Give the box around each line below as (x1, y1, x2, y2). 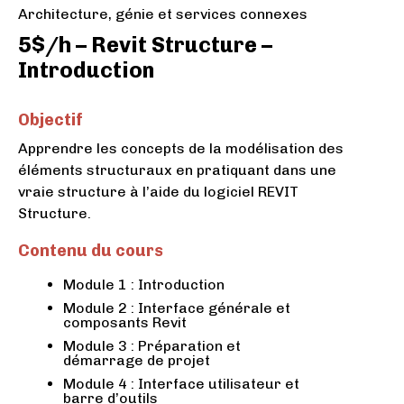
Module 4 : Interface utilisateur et (63, 375, 299, 392)
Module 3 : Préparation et (63, 337, 241, 354)
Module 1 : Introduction (63, 276, 225, 293)
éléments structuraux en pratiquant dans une (18, 161, 336, 179)
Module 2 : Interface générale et (63, 299, 290, 317)
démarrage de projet (63, 352, 210, 369)
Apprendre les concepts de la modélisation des (18, 140, 344, 157)
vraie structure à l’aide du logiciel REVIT (18, 183, 298, 200)
